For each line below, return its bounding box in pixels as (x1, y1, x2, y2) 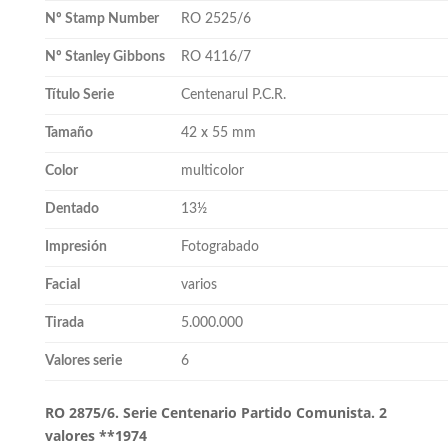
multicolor (180, 164, 244, 179)
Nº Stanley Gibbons (44, 50, 165, 65)
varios (180, 278, 217, 293)
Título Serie (44, 88, 114, 103)
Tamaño (44, 126, 93, 141)
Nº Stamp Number (44, 12, 159, 27)
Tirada (44, 316, 84, 331)
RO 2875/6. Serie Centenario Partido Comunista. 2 (44, 403, 387, 423)
